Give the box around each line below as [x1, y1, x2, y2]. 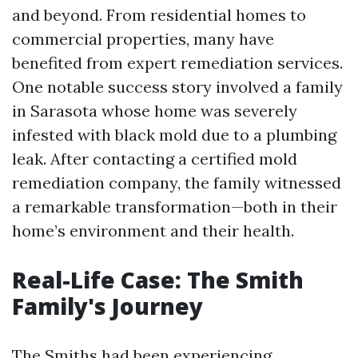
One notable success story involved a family [12, 77, 343, 97]
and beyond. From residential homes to [12, 5, 306, 25]
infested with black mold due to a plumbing [12, 125, 336, 145]
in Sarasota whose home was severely [12, 101, 297, 121]
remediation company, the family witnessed [12, 173, 341, 193]
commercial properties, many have [12, 29, 274, 49]
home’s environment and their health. [12, 221, 294, 241]
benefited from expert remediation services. [12, 53, 343, 73]
